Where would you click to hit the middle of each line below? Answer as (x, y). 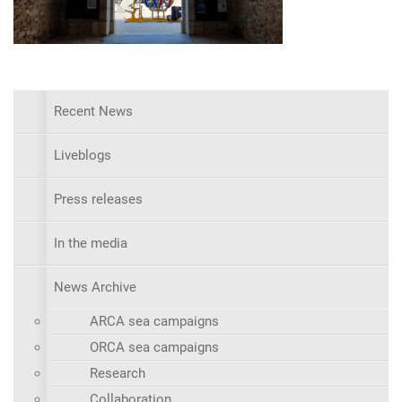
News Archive (95, 287)
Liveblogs (83, 155)
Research (118, 373)
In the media (91, 243)
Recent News (93, 111)
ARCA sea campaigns (154, 321)
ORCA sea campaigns (154, 347)
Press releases (98, 199)
